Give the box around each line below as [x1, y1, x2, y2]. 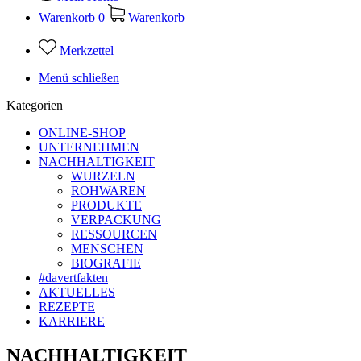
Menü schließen [39, 71, 119, 85]
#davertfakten [39, 271, 108, 285]
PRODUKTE [71, 198, 142, 213]
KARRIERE [39, 314, 105, 329]
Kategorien [6, 98, 63, 113]
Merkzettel [59, 44, 114, 58]
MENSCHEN [71, 242, 143, 256]
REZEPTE [39, 300, 95, 314]
